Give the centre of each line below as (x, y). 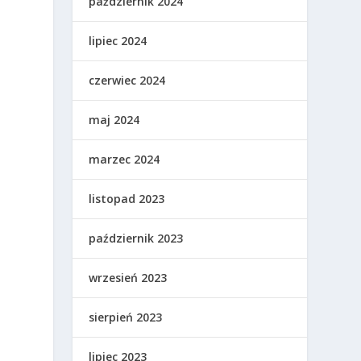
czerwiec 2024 (127, 80)
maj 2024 (114, 120)
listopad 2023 (127, 199)
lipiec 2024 (118, 41)
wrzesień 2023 (128, 278)
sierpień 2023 (126, 317)
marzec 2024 (124, 159)
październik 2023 (136, 238)
